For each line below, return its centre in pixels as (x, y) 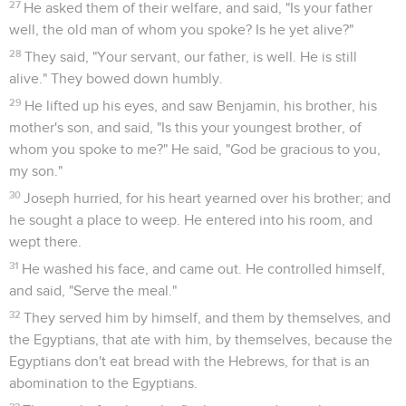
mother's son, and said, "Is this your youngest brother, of (185, 127)
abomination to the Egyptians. (103, 383)
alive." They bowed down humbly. (116, 78)
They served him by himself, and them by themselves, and (208, 318)
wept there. (45, 242)
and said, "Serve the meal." (93, 290)
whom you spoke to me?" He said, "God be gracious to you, (195, 149)
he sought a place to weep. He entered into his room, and (191, 220)
